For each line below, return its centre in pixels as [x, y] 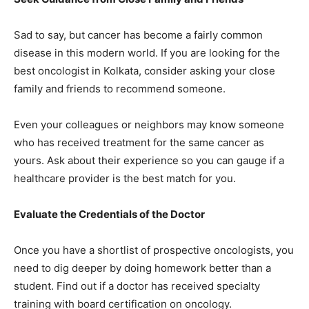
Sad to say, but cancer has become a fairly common [138, 35]
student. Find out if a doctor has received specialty [137, 286]
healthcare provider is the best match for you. [125, 179]
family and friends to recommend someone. [120, 89]
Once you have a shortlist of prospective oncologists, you [154, 250]
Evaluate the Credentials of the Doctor [109, 215]
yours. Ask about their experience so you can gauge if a [149, 161]
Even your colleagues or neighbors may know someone [149, 125]
